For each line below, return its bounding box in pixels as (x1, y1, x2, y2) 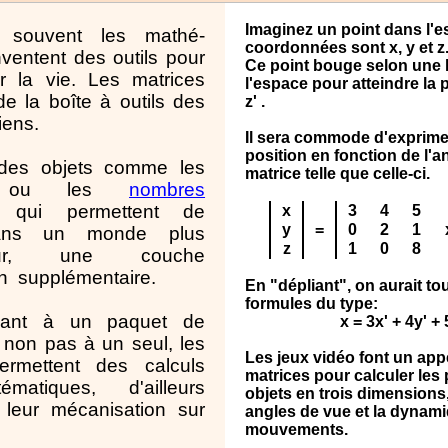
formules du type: (245, 295, 379, 312)
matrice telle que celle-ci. (245, 165, 431, 182)
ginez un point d (272, 21, 395, 38)
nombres (129, 179, 206, 200)
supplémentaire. (17, 267, 156, 288)
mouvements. (245, 421, 349, 438)
